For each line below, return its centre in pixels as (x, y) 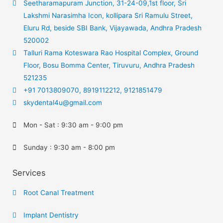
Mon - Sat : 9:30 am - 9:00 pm (73, 125)
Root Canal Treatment (59, 192)
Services (29, 172)
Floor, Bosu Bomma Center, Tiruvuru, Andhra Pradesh (109, 65)
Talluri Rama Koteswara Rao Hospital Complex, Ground (111, 53)
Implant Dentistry (51, 215)
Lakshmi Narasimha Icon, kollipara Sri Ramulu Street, (108, 15)
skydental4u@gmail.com (63, 102)
